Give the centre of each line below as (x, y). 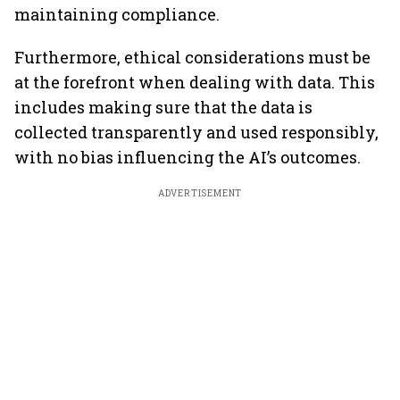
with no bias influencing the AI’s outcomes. (187, 157)
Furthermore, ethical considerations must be (192, 57)
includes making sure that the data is (163, 107)
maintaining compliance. (117, 14)
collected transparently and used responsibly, (196, 132)
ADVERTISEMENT (200, 193)
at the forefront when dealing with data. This (195, 82)
